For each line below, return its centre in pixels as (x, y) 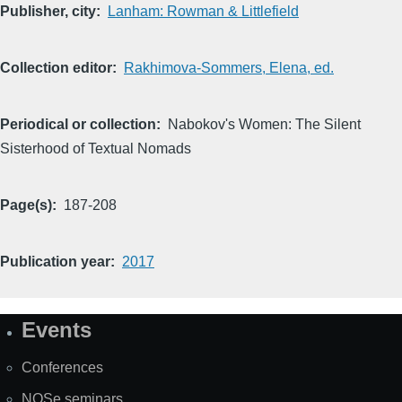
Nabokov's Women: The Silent (264, 124)
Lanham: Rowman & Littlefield (203, 11)
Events (57, 329)
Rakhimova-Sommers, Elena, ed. (229, 67)
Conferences (62, 367)
